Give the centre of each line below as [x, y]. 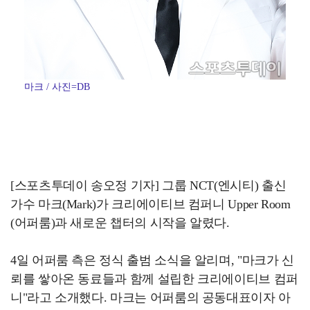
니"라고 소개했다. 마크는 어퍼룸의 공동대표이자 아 [151, 298]
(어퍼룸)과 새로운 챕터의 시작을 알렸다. [120, 223]
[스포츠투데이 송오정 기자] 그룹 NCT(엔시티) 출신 [148, 186]
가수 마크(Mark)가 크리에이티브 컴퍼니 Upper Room [151, 204]
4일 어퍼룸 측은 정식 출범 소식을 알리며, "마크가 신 [152, 261]
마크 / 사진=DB [57, 87]
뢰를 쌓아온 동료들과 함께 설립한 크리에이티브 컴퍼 [154, 279]
